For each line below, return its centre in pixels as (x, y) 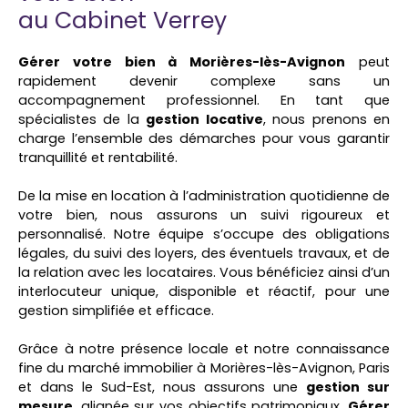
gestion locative (204, 119)
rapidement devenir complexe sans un (204, 81)
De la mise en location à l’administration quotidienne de (204, 195)
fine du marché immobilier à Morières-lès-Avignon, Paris (204, 367)
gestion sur (348, 387)
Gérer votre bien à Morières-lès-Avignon (182, 61)
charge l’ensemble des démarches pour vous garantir (204, 138)
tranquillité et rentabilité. (98, 157)
